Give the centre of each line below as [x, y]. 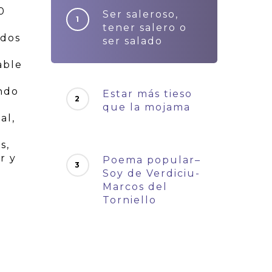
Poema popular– [152, 160]
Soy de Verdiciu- [152, 173]
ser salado [133, 41]
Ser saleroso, [141, 14]
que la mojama [147, 107]
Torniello [130, 200]
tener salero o [145, 28]
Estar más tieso [148, 94]
